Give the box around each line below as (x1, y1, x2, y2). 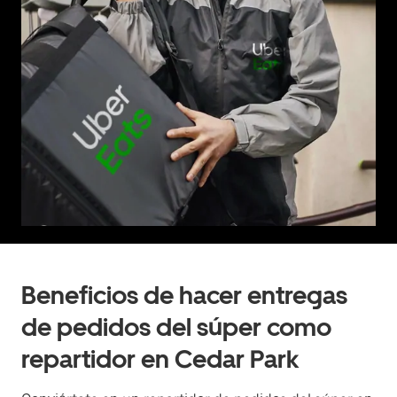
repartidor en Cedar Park (21, 344, 299, 374)
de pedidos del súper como (21, 312, 331, 342)
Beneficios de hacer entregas (21, 280, 347, 310)
